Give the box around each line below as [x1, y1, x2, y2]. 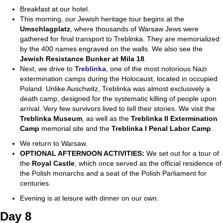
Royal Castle [32, 159, 75, 168]
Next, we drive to [20, 65, 75, 73]
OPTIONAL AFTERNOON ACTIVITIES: [20, 149, 146, 158]
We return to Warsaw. [20, 139, 88, 148]
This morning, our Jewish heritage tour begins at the [20, 15, 184, 23]
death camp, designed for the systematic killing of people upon [20, 95, 217, 103]
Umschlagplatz [20, 25, 70, 33]
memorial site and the [41, 124, 111, 133]
